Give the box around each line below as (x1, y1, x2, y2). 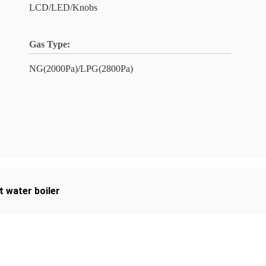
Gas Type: (29, 39, 70, 49)
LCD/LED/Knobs (29, 2, 97, 12)
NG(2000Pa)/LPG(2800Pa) (29, 64, 133, 74)
